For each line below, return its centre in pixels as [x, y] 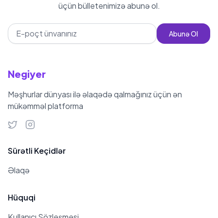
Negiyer [27, 74]
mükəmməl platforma [45, 106]
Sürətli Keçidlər [37, 151]
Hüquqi [22, 197]
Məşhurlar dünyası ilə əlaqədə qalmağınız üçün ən [95, 94]
